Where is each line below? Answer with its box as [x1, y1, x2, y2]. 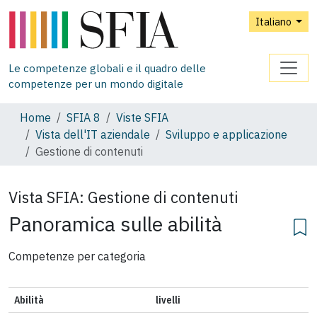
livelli [156, 293, 180, 306]
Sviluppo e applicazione [166, 127, 287, 142]
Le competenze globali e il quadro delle [8, 61, 206, 75]
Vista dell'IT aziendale [35, 127, 150, 142]
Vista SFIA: [8, 187, 84, 207]
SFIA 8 [67, 110, 100, 125]
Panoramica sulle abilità [8, 210, 222, 237]
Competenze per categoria [8, 248, 146, 263]
